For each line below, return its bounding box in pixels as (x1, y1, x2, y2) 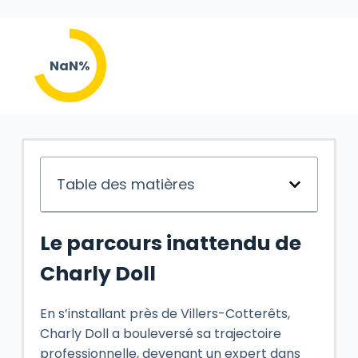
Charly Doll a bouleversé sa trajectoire (39, 324, 281, 343)
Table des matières (56, 174, 195, 194)
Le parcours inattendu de (39, 229, 301, 257)
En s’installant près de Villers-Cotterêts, (39, 304, 290, 323)
